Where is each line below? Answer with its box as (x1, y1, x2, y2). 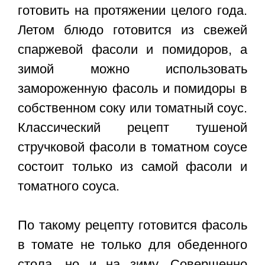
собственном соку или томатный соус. (18, 101, 247, 116)
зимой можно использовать (18, 62, 247, 77)
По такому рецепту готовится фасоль (18, 218, 247, 233)
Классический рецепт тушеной (18, 120, 247, 135)
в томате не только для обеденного (18, 237, 247, 253)
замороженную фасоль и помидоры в (18, 81, 247, 96)
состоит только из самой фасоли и (18, 159, 247, 174)
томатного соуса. (18, 179, 119, 194)
